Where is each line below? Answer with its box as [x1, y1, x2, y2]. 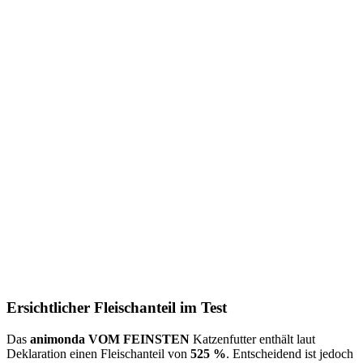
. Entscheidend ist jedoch [226, 346, 353, 361]
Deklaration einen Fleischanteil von [6, 346, 190, 361]
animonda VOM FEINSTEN [30, 331, 193, 346]
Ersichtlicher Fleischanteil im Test [6, 299, 227, 317]
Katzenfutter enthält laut [193, 331, 315, 346]
